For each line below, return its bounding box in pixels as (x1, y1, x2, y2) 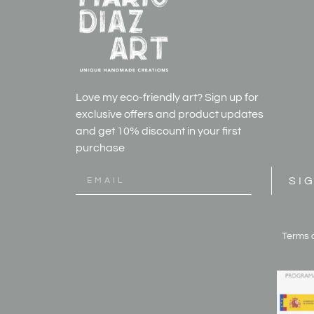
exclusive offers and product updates (75, 109, 264, 121)
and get (75, 125, 117, 137)
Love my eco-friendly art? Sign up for (75, 92, 259, 104)
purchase (75, 142, 125, 154)
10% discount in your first (116, 125, 241, 137)
